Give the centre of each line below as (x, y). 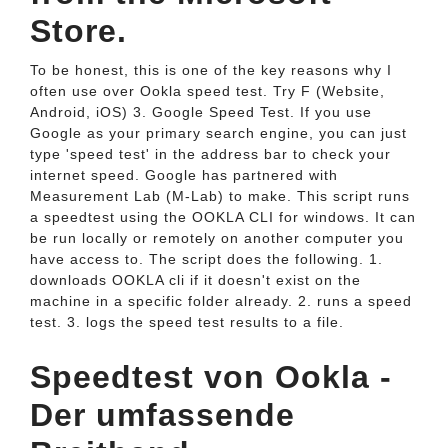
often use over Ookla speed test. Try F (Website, (207, 91)
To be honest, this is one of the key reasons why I (211, 70)
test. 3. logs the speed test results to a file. (187, 322)
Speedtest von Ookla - (211, 377)
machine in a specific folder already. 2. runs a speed (221, 301)
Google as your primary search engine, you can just (218, 133)
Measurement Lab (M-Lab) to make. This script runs (220, 196)
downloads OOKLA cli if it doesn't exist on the (195, 280)
